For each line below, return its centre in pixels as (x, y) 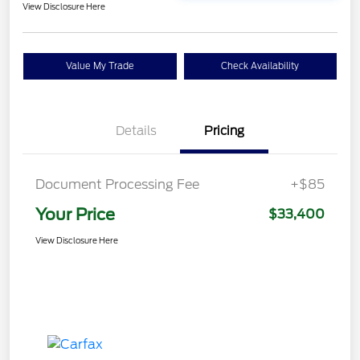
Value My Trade (100, 65)
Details (136, 131)
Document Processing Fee (117, 184)
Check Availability (260, 65)
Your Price (75, 214)
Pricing (224, 131)
